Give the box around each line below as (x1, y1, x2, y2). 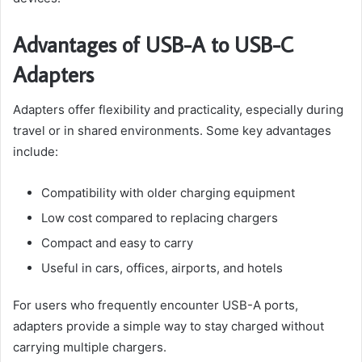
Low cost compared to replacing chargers (41, 210, 278, 226)
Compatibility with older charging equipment (41, 185, 295, 201)
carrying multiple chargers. (13, 339, 166, 356)
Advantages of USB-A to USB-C (13, 29, 293, 58)
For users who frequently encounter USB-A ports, (13, 297, 298, 314)
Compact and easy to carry (41, 235, 193, 251)
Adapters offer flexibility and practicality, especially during (13, 102, 343, 118)
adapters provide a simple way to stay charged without (13, 318, 324, 335)
